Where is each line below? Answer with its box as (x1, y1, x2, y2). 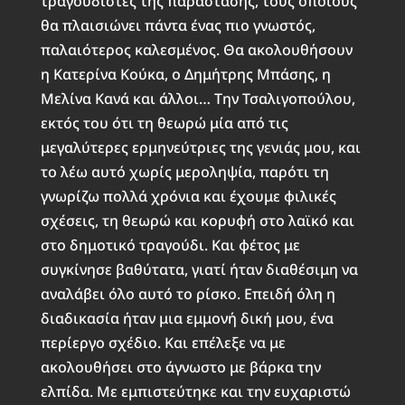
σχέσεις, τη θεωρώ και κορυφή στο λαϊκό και (40, 211, 354, 231)
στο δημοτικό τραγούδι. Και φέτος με (40, 235, 300, 256)
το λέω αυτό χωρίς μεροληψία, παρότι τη (40, 162, 329, 183)
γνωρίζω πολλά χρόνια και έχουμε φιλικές (40, 186, 336, 207)
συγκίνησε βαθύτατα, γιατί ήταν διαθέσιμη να (40, 259, 358, 280)
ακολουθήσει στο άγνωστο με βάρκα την (40, 357, 321, 378)
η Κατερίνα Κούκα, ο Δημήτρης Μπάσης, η (40, 64, 331, 85)
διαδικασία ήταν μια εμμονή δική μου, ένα (40, 308, 334, 329)
